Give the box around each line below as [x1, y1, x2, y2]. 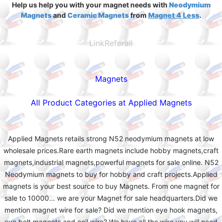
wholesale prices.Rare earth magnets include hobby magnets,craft [3, 146, 219, 155]
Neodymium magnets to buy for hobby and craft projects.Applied [4, 170, 218, 178]
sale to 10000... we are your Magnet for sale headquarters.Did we [4, 194, 218, 202]
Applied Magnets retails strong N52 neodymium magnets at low [8, 134, 214, 143]
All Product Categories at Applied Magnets [30, 98, 192, 108]
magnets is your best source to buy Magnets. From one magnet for [2, 182, 220, 190]
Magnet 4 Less [148, 11, 199, 19]
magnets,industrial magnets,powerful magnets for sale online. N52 [3, 158, 219, 166]
